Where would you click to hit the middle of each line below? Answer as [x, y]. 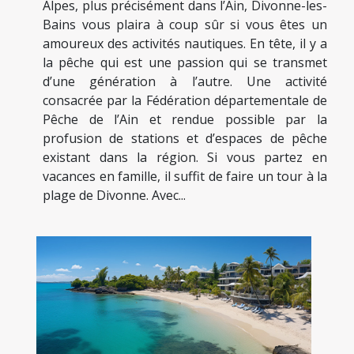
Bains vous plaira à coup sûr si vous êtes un [185, 24]
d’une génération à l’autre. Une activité [185, 81]
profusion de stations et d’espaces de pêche [185, 138]
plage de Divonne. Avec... [114, 195]
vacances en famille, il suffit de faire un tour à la [185, 176]
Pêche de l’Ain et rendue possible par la [185, 119]
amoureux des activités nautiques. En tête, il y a [185, 43]
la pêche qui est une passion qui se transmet [185, 62]
